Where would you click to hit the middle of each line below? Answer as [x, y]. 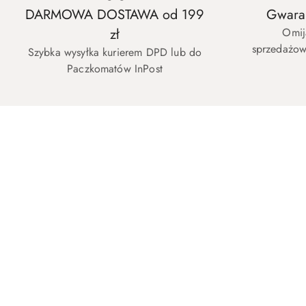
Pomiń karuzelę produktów [93, 154]
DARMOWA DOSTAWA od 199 [115, 15]
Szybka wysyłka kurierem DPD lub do [115, 53]
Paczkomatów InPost [115, 69]
